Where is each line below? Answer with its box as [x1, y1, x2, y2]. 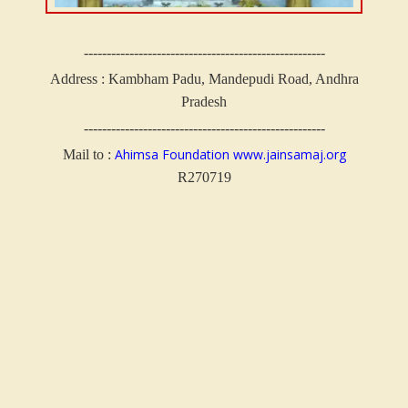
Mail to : [62, 146, 115, 162]
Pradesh [181, 93, 227, 109]
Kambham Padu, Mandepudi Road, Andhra [107, 70, 359, 87]
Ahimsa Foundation [114, 145, 229, 163]
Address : [49, 70, 108, 87]
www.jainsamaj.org [232, 145, 346, 163]
